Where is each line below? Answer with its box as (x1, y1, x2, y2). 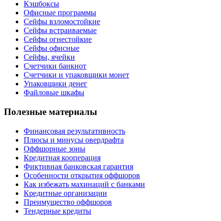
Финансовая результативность (24, 126, 125, 135)
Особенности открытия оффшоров (24, 171, 140, 180)
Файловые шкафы (24, 88, 84, 97)
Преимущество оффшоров (24, 197, 112, 206)
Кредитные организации (24, 188, 107, 197)
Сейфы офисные (24, 44, 79, 53)
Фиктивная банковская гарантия (24, 162, 133, 171)
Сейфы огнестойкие (24, 35, 92, 44)
